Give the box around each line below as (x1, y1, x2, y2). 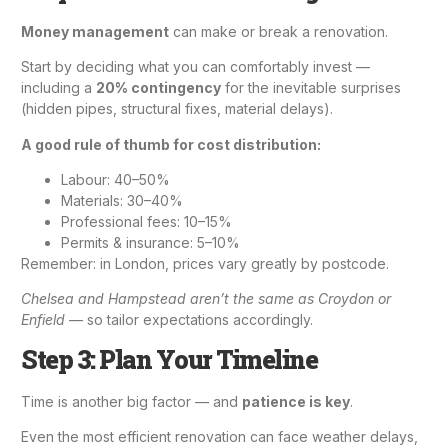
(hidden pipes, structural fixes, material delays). (21, 100, 333, 118)
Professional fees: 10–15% (61, 213, 232, 231)
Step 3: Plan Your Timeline (21, 342, 317, 376)
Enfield (21, 311, 65, 329)
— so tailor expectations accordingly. (65, 311, 313, 329)
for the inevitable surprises (221, 79, 401, 97)
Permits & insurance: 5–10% (61, 234, 240, 252)
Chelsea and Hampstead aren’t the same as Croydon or (21, 290, 391, 308)
